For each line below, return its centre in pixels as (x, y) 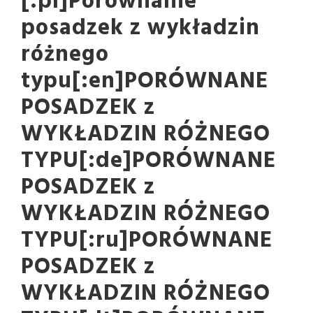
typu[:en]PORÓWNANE (145, 82)
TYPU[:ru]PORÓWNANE (147, 241)
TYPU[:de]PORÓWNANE (148, 161)
